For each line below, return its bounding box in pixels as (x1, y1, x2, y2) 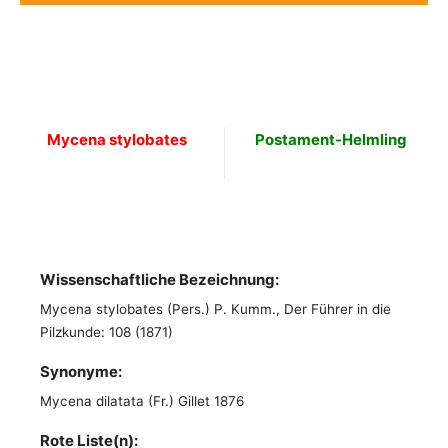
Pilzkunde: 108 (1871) (40, 324, 177, 340)
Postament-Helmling (255, 130, 407, 149)
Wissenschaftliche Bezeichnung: (40, 270, 279, 289)
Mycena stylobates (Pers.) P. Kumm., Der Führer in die (40, 301, 391, 317)
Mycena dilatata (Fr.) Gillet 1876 (40, 393, 244, 409)
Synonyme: (40, 362, 122, 381)
